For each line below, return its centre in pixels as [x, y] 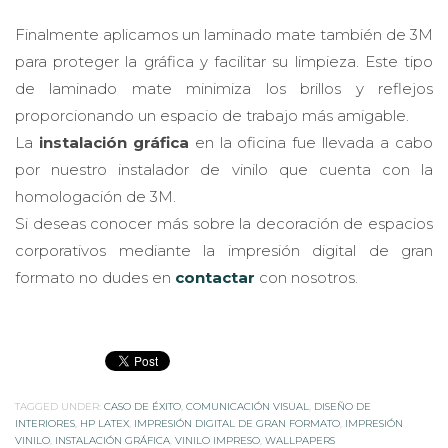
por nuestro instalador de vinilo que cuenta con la [224, 169]
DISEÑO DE [342, 406]
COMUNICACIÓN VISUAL [247, 406]
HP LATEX [104, 423]
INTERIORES [45, 423]
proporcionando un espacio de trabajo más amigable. [212, 115]
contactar [215, 277]
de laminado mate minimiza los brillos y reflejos [224, 88]
